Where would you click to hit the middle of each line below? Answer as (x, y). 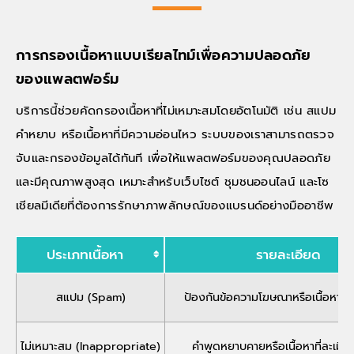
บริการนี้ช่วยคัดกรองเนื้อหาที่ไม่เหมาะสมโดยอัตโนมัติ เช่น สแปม (176, 110)
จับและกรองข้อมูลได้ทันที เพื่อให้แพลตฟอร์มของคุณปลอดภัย (173, 158)
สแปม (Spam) (90, 297)
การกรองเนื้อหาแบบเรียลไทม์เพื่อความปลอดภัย (164, 55)
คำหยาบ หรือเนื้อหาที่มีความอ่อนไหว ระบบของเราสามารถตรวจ (175, 134)
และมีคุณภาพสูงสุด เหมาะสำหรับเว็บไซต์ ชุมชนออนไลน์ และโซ (173, 181)
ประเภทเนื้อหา (85, 254)
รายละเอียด (288, 254)
